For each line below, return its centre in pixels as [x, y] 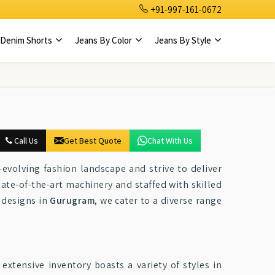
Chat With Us [170, 141]
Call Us [25, 141]
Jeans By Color [104, 40]
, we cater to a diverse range [158, 200]
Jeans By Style [184, 40]
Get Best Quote [92, 141]
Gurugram [72, 200]
